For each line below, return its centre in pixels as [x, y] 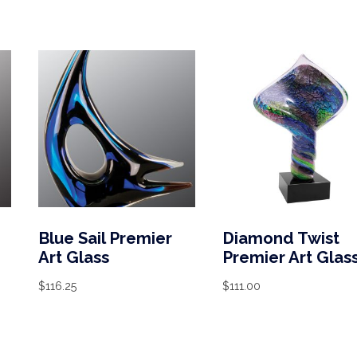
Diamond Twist [280, 239]
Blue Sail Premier [105, 239]
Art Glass [73, 258]
